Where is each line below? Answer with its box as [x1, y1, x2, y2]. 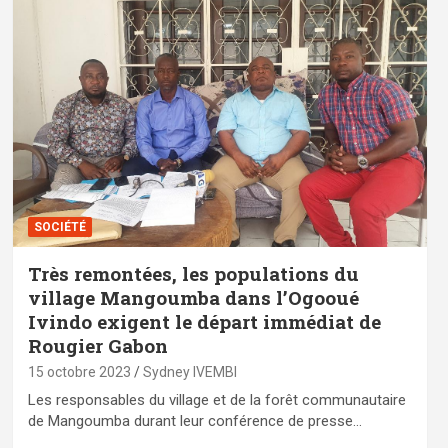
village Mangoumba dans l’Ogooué [27, 284, 359, 310]
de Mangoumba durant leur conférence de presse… [27, 411, 362, 430]
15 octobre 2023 [27, 363, 131, 380]
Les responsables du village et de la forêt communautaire [27, 390, 406, 409]
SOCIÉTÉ [33, 219, 86, 234]
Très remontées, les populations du [27, 260, 359, 286]
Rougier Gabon [27, 332, 168, 358]
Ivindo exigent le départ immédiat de [27, 308, 381, 334]
